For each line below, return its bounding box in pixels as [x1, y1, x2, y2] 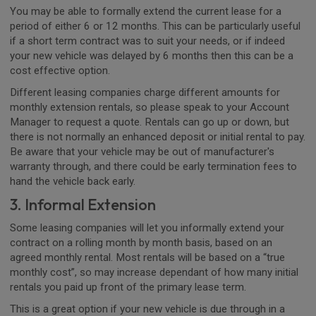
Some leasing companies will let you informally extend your [10, 221, 284, 234]
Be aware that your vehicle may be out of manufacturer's [10, 145, 274, 158]
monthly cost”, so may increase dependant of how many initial [10, 265, 298, 279]
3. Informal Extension [10, 194, 156, 214]
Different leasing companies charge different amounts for [10, 85, 280, 99]
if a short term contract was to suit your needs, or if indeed [10, 34, 285, 47]
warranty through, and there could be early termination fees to [10, 159, 297, 173]
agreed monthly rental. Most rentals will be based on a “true [10, 250, 285, 264]
